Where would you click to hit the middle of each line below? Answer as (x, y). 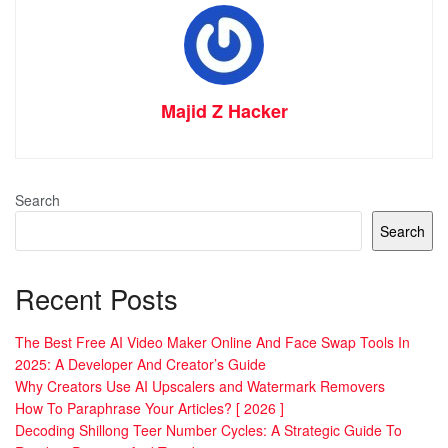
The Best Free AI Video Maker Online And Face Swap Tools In (212, 342)
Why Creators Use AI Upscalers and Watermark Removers (200, 386)
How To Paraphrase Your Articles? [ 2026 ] (149, 408)
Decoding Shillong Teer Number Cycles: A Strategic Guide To (208, 430)
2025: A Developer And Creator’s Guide (140, 364)
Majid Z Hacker (224, 111)
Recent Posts (96, 299)
